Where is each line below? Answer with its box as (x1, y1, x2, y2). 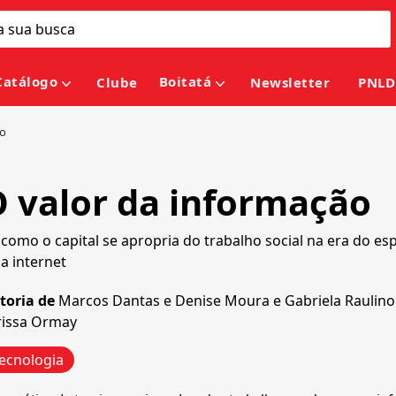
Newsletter (250, 73, 331, 92)
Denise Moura (175, 291, 270, 311)
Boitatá (158, 72, 212, 91)
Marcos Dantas (58, 291, 160, 311)
